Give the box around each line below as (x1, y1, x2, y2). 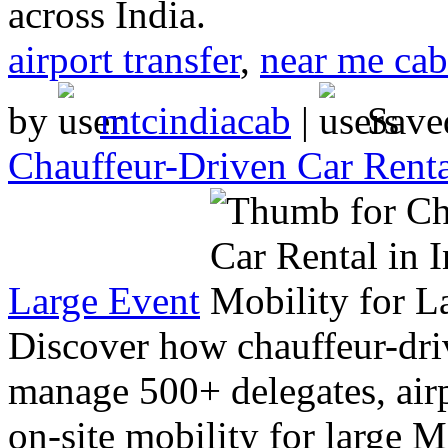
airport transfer (8, 37, 240, 81)
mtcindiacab (100, 98, 291, 142)
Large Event (8, 278, 200, 322)
